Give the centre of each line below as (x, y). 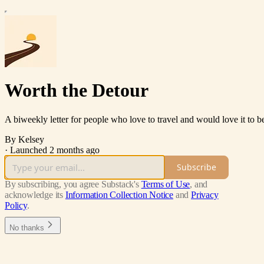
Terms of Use (166, 184)
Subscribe (197, 167)
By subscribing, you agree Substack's (72, 184)
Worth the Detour (77, 90)
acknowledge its (34, 194)
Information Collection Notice (119, 194)
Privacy (205, 194)
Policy (16, 205)
